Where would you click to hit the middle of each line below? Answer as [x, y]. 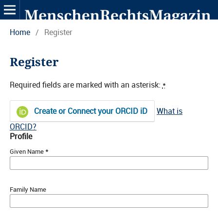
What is [169, 111]
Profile [21, 136]
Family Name [28, 189]
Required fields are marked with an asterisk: [86, 84]
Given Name [27, 151]
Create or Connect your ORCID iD [90, 111]
